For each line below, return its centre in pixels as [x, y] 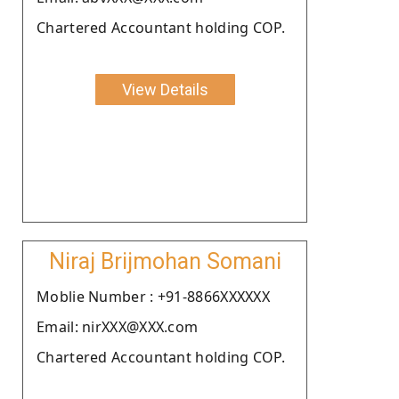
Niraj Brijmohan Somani [165, 261]
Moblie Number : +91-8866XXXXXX [153, 296]
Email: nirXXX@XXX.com [118, 326]
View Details [165, 89]
